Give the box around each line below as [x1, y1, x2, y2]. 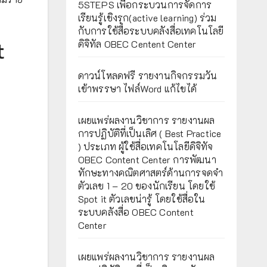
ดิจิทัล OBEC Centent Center [77, 38, 197, 50]
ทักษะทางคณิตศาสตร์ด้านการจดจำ [77, 166, 223, 179]
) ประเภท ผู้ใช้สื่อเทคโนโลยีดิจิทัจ [77, 140, 213, 153]
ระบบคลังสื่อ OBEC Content [77, 206, 194, 218]
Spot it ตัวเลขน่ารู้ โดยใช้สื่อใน [77, 193, 206, 205]
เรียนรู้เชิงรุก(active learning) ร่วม [77, 11, 217, 24]
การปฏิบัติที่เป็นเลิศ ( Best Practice [77, 127, 222, 139]
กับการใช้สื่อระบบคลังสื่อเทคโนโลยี [77, 24, 224, 37]
